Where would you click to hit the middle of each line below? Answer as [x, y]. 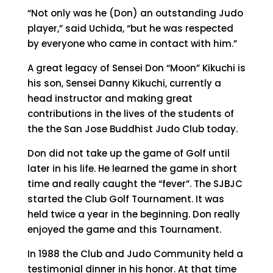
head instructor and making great [110, 98]
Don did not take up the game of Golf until [128, 153]
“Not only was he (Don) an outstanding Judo [135, 13]
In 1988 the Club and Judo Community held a [135, 254]
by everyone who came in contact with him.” [132, 44]
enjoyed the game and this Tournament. [124, 229]
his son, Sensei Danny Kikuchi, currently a [124, 83]
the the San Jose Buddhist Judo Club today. [132, 129]
